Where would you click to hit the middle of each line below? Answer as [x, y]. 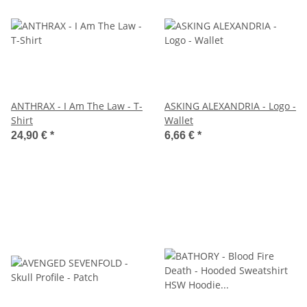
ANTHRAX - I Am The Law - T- [77, 106]
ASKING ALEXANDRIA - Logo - [230, 106]
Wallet [179, 120]
